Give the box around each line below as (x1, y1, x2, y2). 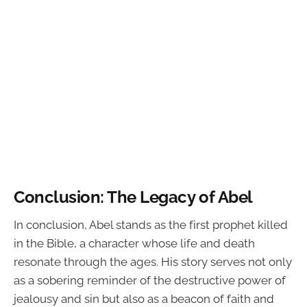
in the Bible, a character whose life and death (14, 236, 255, 251)
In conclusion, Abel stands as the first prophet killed (14, 218, 288, 232)
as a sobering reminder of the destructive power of (14, 273, 286, 288)
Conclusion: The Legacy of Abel (14, 187, 253, 207)
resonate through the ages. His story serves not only (14, 255, 292, 269)
